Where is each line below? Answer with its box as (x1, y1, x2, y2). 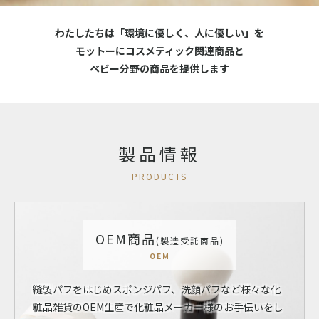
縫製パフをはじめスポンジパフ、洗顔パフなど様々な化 (33, 282, 281, 297)
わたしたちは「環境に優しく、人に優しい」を (55, 26, 264, 41)
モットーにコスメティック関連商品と (75, 43, 244, 58)
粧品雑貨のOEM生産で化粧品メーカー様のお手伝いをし (33, 300, 283, 315)
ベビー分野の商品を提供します (90, 61, 229, 76)
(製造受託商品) (155, 234, 224, 247)
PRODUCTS (132, 170, 187, 183)
